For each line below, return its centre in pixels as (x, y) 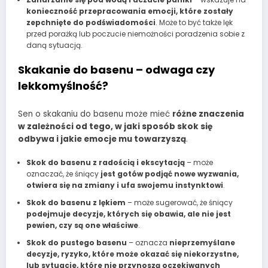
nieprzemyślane (202, 242)
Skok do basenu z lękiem (76, 202)
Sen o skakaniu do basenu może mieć (95, 114)
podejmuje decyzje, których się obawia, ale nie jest (128, 214)
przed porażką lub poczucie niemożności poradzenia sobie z (135, 34)
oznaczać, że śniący (63, 173)
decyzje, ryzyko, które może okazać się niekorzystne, (132, 254)
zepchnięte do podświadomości (91, 23)
